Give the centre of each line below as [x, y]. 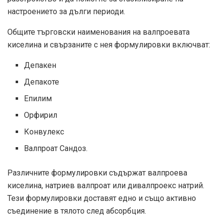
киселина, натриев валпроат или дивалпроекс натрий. [106, 185]
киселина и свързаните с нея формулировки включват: [109, 44]
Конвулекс [44, 131]
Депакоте [42, 82]
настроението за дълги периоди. [66, 11]
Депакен [40, 65]
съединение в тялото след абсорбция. [77, 211]
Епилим [38, 98]
